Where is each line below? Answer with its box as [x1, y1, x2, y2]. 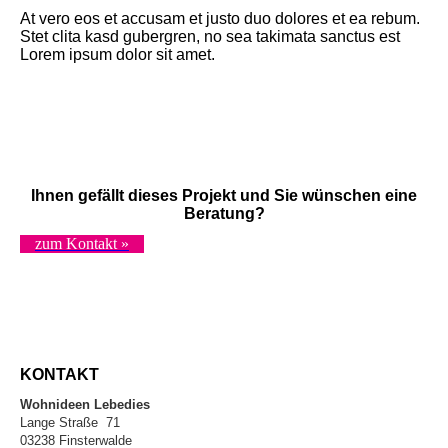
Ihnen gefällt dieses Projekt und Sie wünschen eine [31, 187, 417, 205]
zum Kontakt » [35, 234, 129, 252]
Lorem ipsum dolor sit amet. [20, 46, 215, 64]
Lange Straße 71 [20, 414, 120, 430]
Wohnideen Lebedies [20, 396, 150, 412]
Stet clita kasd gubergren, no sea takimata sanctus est [20, 28, 400, 46]
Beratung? [183, 205, 265, 223]
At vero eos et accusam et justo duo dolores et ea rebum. [20, 10, 420, 28]
